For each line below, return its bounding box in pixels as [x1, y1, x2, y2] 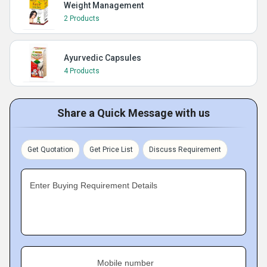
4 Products [64, 67, 100, 75]
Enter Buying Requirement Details [30, 181, 157, 190]
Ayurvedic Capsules [64, 53, 141, 63]
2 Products [64, 14, 100, 23]
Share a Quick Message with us [57, 107, 210, 119]
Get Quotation [27, 145, 73, 154]
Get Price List [89, 145, 133, 154]
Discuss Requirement [149, 145, 221, 154]
